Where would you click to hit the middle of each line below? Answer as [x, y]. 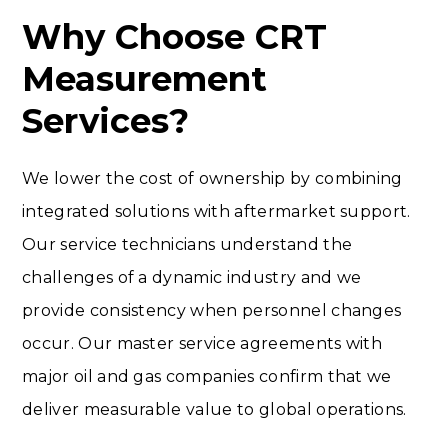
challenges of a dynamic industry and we [192, 277]
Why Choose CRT [174, 36]
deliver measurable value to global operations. [214, 409]
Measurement [144, 78]
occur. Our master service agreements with [202, 343]
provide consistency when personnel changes [212, 310]
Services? [105, 120]
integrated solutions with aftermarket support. [216, 211]
